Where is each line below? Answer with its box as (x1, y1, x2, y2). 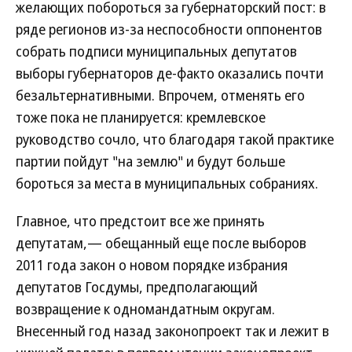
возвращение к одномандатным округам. (16, 299, 275, 318)
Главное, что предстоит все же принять (16, 211, 265, 230)
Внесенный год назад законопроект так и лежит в (16, 321, 329, 340)
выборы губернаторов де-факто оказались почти (16, 64, 324, 82)
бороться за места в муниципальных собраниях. (16, 174, 318, 192)
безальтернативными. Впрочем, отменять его (16, 86, 305, 104)
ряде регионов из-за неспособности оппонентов (16, 20, 322, 38)
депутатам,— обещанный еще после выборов (16, 233, 306, 252)
